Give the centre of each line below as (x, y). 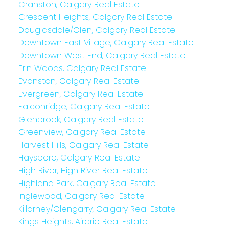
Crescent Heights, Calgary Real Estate (95, 17)
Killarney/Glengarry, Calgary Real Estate (97, 209)
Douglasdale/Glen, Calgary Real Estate (97, 30)
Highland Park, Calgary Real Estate (87, 183)
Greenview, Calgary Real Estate (82, 132)
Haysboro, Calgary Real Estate (79, 157)
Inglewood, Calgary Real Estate (81, 196)
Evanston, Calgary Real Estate (78, 81)
